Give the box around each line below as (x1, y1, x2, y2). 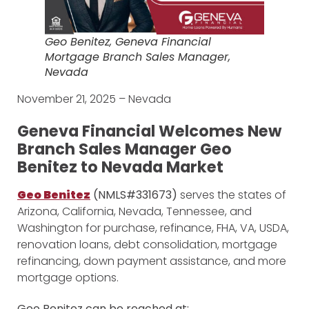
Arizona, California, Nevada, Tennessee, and (17, 203, 252, 220)
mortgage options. (17, 270, 119, 286)
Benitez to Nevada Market (17, 156, 223, 179)
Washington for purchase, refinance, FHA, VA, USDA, (17, 220, 289, 237)
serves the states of (177, 187, 286, 203)
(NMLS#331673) (90, 187, 177, 203)
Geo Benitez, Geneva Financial (45, 34, 211, 50)
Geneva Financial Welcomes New (17, 120, 281, 143)
